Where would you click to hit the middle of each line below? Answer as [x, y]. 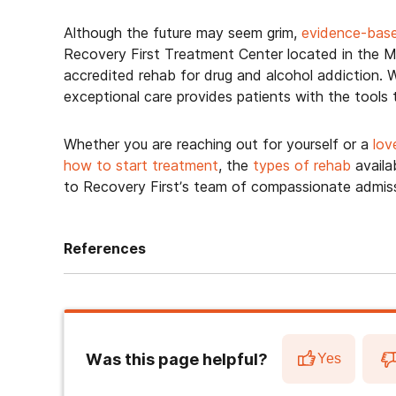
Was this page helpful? [177, 359]
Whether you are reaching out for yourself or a [218, 144]
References [105, 248]
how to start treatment [141, 165]
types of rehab [302, 165]
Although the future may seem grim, [183, 33]
